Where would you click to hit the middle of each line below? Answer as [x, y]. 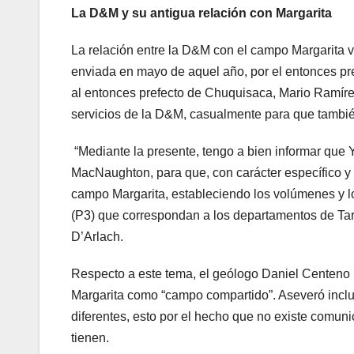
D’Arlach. [97, 236]
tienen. [90, 337]
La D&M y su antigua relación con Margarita [201, 13]
